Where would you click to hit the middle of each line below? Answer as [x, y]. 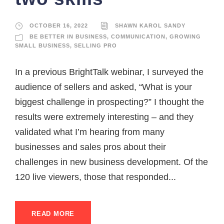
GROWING [185, 36]
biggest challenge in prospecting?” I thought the [109, 102]
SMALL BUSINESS [42, 45]
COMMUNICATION [138, 36]
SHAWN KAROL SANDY [150, 25]
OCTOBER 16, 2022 [59, 25]
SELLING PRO [95, 45]
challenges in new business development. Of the [111, 162]
